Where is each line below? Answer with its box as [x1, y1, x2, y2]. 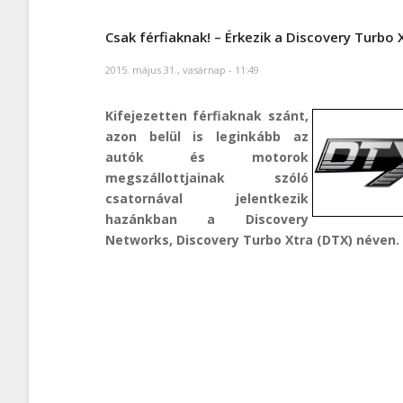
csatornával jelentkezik [105, 189, 309, 207]
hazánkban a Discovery [105, 210, 309, 228]
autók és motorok [105, 148, 309, 166]
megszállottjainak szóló [105, 168, 309, 186]
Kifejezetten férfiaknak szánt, [105, 106, 309, 124]
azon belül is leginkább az [105, 127, 309, 145]
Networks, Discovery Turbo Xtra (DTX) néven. [105, 230, 399, 248]
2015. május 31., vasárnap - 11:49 [105, 62, 259, 76]
